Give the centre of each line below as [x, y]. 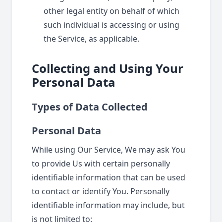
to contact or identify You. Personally [101, 191]
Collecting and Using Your [108, 68]
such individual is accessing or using [111, 25]
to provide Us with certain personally [101, 164]
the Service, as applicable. [91, 39]
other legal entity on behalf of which [111, 11]
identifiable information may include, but [108, 205]
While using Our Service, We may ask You [109, 150]
